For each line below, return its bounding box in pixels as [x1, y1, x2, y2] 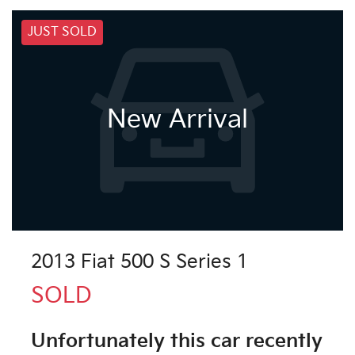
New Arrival [107, 104, 248, 136]
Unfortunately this [31, 330, 211, 353]
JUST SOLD [28, 24, 97, 40]
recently [240, 330, 323, 353]
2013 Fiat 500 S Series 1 [31, 250, 248, 274]
